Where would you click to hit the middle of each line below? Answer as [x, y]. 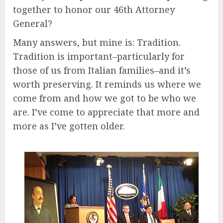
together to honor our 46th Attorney [94, 10]
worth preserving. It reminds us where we [107, 84]
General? [33, 24]
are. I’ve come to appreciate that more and [106, 112]
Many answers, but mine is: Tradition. [97, 43]
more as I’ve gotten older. [69, 126]
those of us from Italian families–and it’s [102, 70]
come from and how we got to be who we [105, 98]
